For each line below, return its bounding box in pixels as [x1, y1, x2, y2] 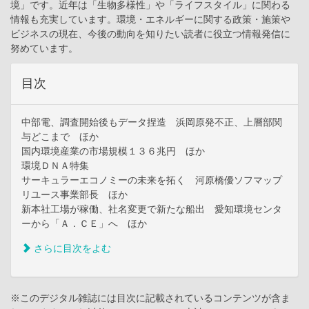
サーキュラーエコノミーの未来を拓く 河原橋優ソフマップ [21, 174, 282, 186]
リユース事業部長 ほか [21, 188, 128, 200]
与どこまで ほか [21, 130, 99, 142]
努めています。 [10, 42, 78, 54]
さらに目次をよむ [31, 242, 111, 254]
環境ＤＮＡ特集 [21, 159, 89, 171]
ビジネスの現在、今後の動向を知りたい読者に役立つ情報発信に [10, 28, 290, 39]
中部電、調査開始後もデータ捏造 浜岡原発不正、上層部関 [21, 116, 282, 128]
